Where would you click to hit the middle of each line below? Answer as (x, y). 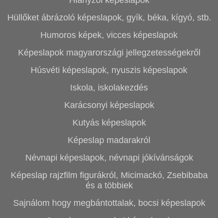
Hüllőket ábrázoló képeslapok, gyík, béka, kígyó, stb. (109, 18)
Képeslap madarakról (109, 140)
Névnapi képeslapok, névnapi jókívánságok (109, 158)
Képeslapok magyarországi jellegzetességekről (109, 53)
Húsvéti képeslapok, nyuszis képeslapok (109, 70)
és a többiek (109, 185)
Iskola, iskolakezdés (109, 88)
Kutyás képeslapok (109, 123)
